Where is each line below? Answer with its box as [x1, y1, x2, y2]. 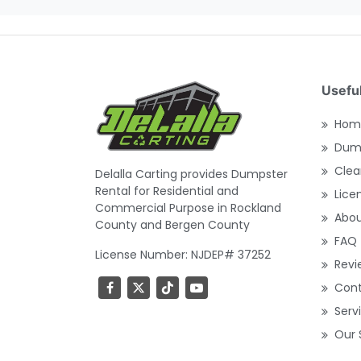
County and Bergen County [95, 217, 250, 233]
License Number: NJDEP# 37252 [95, 247, 271, 263]
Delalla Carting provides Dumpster [95, 166, 288, 182]
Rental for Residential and [95, 183, 239, 199]
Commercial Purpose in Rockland [95, 200, 281, 216]
